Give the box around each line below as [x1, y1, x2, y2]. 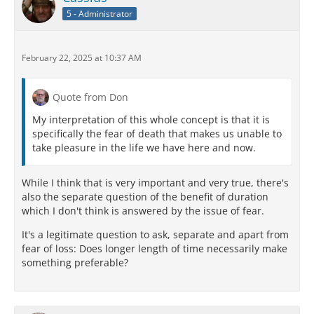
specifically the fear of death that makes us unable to [32, 127, 282, 141]
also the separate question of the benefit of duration [22, 190, 268, 204]
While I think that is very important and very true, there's [22, 176, 289, 190]
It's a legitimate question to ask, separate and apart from [22, 228, 289, 242]
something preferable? [22, 256, 128, 270]
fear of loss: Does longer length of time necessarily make [22, 242, 287, 256]
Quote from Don [53, 90, 128, 104]
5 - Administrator [67, 7, 132, 20]
